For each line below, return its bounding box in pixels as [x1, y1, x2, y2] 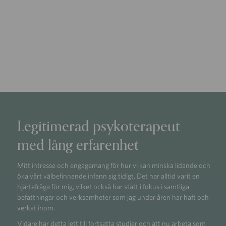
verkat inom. [17, 203, 55, 212]
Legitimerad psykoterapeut [17, 115, 181, 139]
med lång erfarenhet [17, 133, 139, 157]
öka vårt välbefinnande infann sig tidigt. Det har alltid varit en [17, 171, 200, 180]
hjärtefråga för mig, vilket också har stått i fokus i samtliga [17, 182, 190, 191]
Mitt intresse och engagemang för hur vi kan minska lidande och [17, 160, 211, 169]
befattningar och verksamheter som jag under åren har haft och [17, 192, 209, 201]
